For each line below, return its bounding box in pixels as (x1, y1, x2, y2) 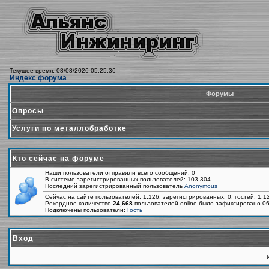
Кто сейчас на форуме (13, 154, 104, 163)
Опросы (12, 107, 44, 115)
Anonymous (184, 183, 217, 189)
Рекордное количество (45, 200, 113, 207)
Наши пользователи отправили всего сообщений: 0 (45, 169, 195, 176)
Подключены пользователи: (45, 207, 127, 213)
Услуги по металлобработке (12, 124, 127, 133)
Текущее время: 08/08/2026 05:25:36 (10, 67, 116, 74)
